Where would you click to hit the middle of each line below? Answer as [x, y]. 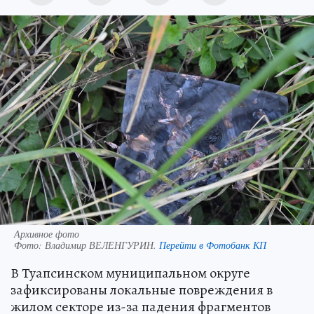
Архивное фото [47, 233]
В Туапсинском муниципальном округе [130, 273]
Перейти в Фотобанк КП [213, 245]
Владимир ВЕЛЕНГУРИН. [102, 245]
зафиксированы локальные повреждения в [142, 289]
